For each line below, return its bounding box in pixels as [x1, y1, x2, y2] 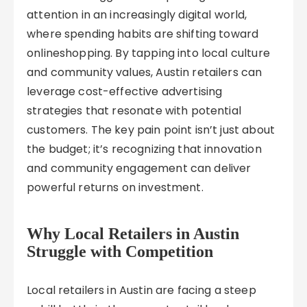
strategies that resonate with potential [27, 103, 241, 119]
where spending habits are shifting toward [27, 26, 259, 42]
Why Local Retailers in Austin [27, 225, 240, 243]
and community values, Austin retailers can [27, 64, 262, 80]
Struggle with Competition [27, 243, 214, 260]
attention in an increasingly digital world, [27, 7, 247, 23]
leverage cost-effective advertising [27, 84, 223, 99]
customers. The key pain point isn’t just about [27, 122, 275, 138]
